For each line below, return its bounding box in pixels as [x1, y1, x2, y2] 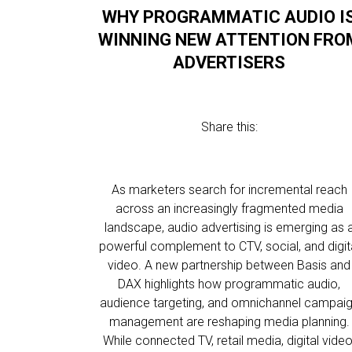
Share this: [200, 119, 258, 134]
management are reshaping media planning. [108, 314, 350, 329]
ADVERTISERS [173, 53, 286, 72]
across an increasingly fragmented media [115, 201, 343, 216]
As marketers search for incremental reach [111, 182, 347, 197]
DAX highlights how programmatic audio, [118, 277, 341, 291]
